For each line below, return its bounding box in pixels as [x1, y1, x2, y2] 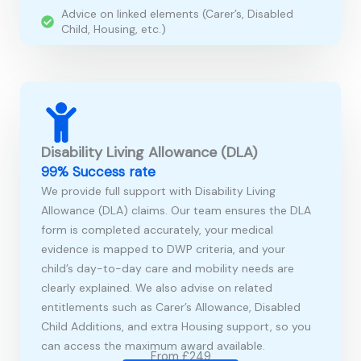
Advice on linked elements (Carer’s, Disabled [61, 6, 293, 22]
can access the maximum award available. [41, 338, 265, 354]
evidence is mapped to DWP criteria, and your [41, 242, 285, 257]
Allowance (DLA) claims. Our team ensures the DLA [41, 203, 311, 218]
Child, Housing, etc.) [61, 22, 166, 37]
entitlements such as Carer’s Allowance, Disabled [41, 300, 301, 315]
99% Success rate [41, 163, 156, 181]
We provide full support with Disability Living [41, 184, 276, 199]
